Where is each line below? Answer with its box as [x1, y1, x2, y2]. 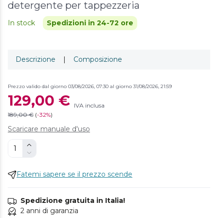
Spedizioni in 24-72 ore [47, 18, 133, 28]
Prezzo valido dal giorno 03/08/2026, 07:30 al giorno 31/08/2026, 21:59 [8, 83, 172, 90]
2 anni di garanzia [20, 206, 78, 216]
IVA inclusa [74, 102, 105, 109]
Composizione [73, 55, 122, 64]
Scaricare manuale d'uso [8, 125, 90, 134]
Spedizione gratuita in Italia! [20, 196, 125, 205]
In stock [8, 18, 35, 28]
